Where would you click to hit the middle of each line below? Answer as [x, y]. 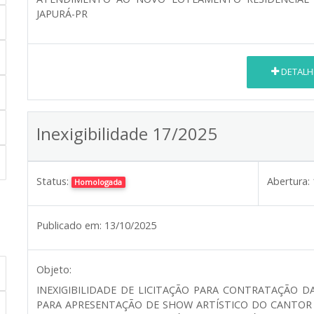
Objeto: [54, 269]
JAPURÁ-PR [62, 13]
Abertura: [288, 181]
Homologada [98, 182]
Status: [53, 181]
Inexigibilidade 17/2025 [127, 133]
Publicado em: [69, 225]
